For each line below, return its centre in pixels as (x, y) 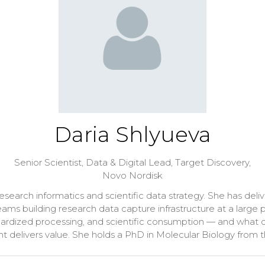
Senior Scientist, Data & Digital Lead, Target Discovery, (132, 162)
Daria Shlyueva (132, 134)
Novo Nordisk (132, 175)
